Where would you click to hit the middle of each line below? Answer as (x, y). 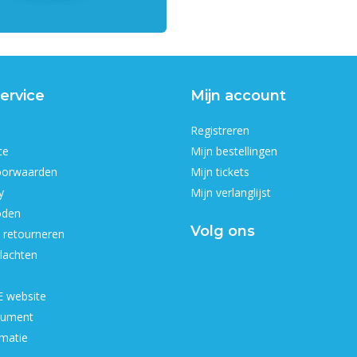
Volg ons (223, 231)
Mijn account (238, 96)
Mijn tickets (220, 172)
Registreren (220, 130)
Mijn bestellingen (234, 151)
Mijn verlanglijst (231, 192)
